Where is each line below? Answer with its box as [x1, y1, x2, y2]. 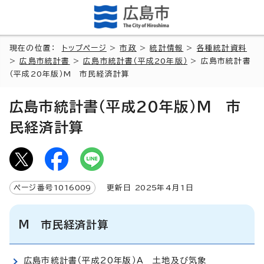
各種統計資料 [196, 44, 247, 52]
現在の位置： [9, 44, 62, 52]
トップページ [61, 44, 107, 52]
